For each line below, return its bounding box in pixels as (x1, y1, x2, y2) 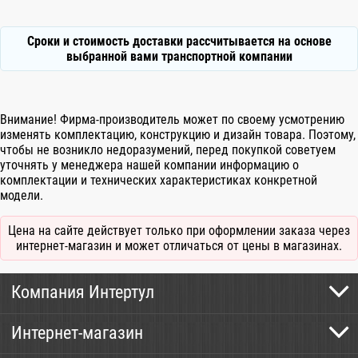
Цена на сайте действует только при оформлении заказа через (8, 223, 350, 239)
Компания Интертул (11, 282, 154, 303)
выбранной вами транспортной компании (66, 49, 292, 65)
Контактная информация (10, 309, 157, 326)
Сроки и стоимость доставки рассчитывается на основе (26, 34, 332, 50)
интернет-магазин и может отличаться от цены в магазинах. (16, 238, 342, 254)
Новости (10, 338, 62, 355)
